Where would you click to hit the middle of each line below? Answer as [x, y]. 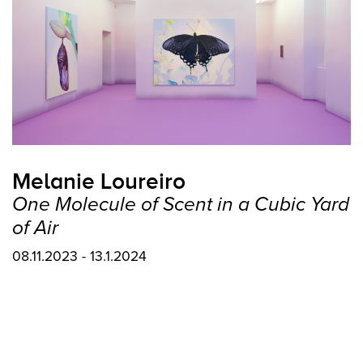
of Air [35, 228]
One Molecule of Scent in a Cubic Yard [181, 205]
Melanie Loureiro [99, 181]
